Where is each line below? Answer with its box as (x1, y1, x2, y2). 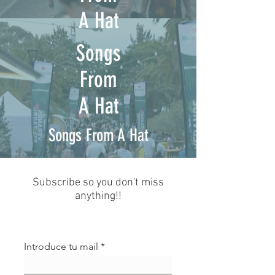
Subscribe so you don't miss (33, 176, 164, 189)
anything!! (75, 190, 122, 203)
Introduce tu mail (24, 241, 98, 252)
